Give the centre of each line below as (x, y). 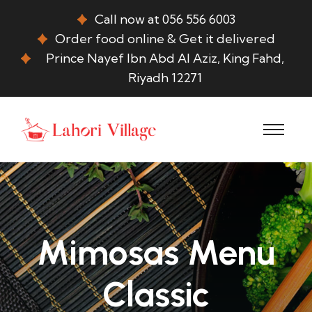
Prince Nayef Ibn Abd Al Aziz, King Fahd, (165, 58)
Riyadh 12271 (165, 77)
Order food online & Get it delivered (165, 38)
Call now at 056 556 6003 (165, 19)
